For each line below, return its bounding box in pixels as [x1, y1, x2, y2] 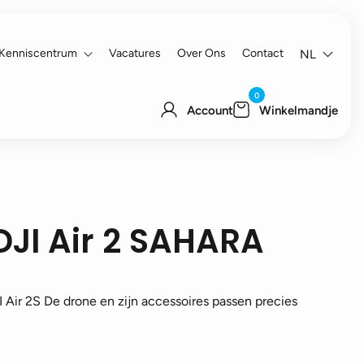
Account [187, 103, 233, 118]
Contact [242, 46, 284, 60]
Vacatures [109, 46, 161, 60]
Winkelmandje [259, 103, 338, 118]
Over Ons [177, 46, 226, 60]
